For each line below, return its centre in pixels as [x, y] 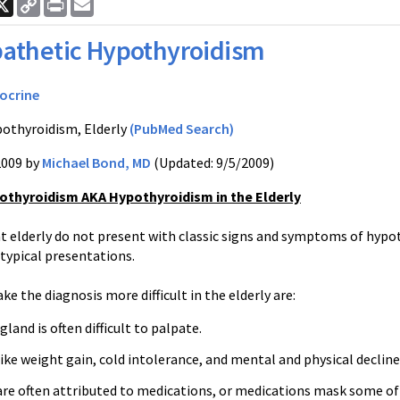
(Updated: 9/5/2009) [212, 162]
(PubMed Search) [182, 129]
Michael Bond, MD [96, 162]
